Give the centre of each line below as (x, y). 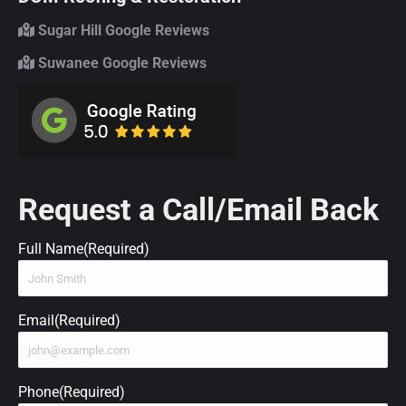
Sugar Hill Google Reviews (122, 30)
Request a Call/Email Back (198, 209)
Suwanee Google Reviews (121, 63)
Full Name (51, 248)
